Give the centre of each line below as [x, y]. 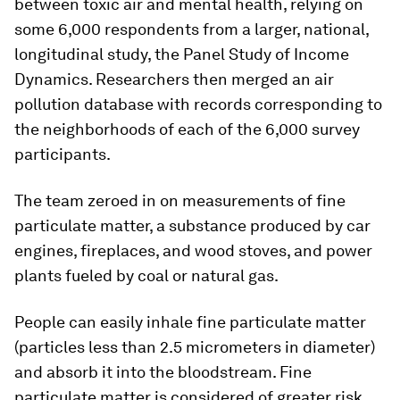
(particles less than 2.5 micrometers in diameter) [195, 347]
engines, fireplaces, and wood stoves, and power [193, 250]
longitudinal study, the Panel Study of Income [182, 54]
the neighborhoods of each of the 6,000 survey [187, 129]
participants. [62, 154]
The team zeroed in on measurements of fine [180, 200]
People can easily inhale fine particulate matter [190, 322]
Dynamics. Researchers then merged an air [174, 79]
